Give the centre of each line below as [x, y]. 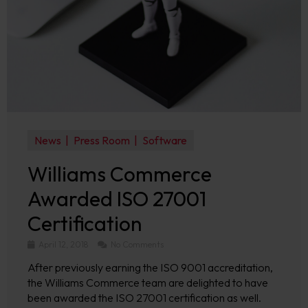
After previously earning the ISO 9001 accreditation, [150, 267]
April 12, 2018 [64, 244]
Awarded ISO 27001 [117, 199]
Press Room [101, 140]
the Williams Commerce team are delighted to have [148, 283]
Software [164, 140]
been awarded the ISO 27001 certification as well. [144, 298]
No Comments [136, 244]
